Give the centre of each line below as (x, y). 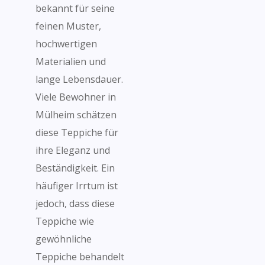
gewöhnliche (64, 239)
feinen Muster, (68, 26)
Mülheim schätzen (76, 115)
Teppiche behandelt (80, 257)
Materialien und (71, 62)
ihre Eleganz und (73, 150)
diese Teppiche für (77, 132)
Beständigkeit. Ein (75, 168)
